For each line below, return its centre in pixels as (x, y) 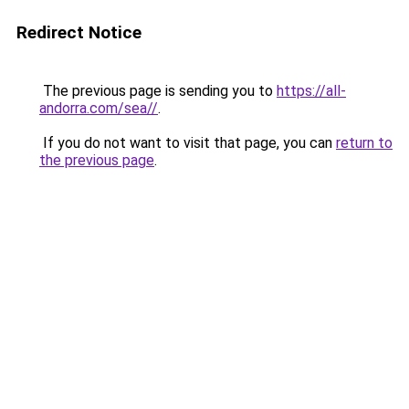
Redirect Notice (79, 32)
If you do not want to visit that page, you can (188, 143)
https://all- (311, 91)
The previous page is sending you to (158, 91)
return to (364, 143)
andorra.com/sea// (99, 108)
